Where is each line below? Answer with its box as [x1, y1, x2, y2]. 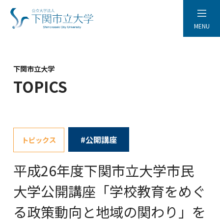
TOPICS [13, 76, 67, 97]
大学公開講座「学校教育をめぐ [13, 181, 206, 201]
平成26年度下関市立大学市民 [13, 161, 194, 180]
